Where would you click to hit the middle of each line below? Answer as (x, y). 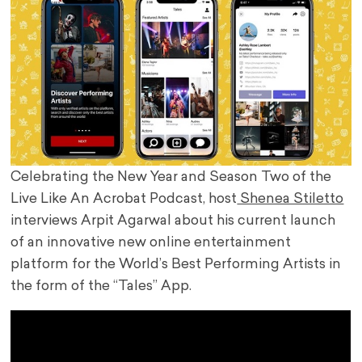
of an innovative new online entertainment (151, 243)
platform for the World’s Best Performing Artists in (176, 265)
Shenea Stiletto (290, 200)
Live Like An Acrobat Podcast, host (124, 200)
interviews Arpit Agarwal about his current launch (173, 221)
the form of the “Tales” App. (101, 287)
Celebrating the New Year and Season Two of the (171, 178)
